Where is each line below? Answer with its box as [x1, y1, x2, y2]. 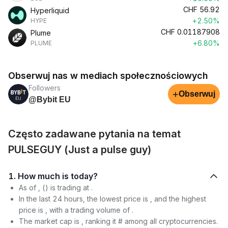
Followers [28, 83, 61, 92]
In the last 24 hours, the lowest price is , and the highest [19, 194, 206, 203]
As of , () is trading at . [19, 183, 93, 192]
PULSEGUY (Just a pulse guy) [8, 144, 152, 156]
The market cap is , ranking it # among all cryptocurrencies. [19, 217, 218, 225]
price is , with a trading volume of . [19, 206, 133, 214]
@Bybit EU [28, 95, 71, 104]
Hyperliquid [31, 6, 69, 15]
